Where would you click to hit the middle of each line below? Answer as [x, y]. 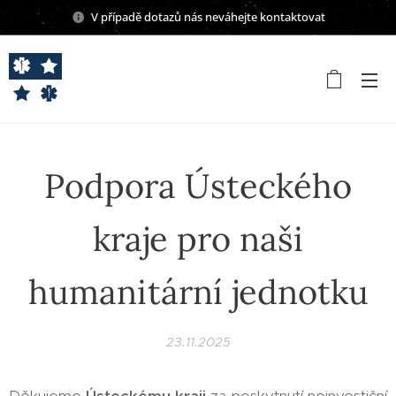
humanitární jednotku [198, 292]
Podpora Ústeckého [198, 186]
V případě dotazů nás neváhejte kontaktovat [208, 16]
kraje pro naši [198, 239]
